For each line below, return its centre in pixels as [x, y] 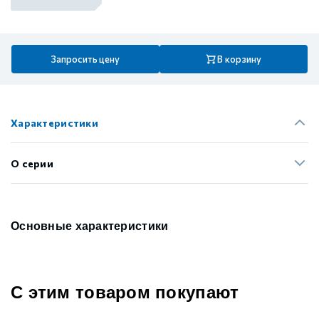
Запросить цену [85, 59]
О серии [32, 163]
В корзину [240, 59]
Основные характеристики [90, 226]
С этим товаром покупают [125, 292]
